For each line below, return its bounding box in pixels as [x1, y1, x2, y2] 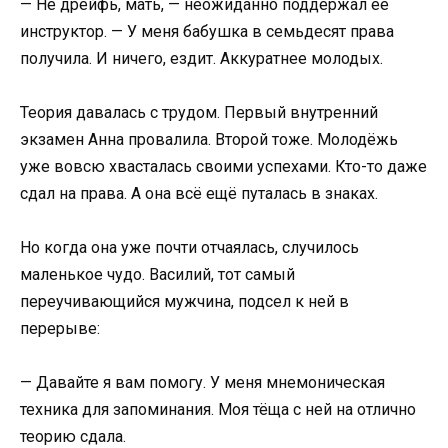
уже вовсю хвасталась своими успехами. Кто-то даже [20, 157, 427, 176]
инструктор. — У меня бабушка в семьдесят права [20, 21, 394, 41]
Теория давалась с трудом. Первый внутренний [20, 103, 378, 122]
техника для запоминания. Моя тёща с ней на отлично [20, 400, 416, 420]
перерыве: [20, 319, 100, 339]
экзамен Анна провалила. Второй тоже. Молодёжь [20, 130, 398, 149]
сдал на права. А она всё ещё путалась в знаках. [20, 184, 378, 203]
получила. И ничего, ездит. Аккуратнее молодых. [20, 48, 383, 68]
